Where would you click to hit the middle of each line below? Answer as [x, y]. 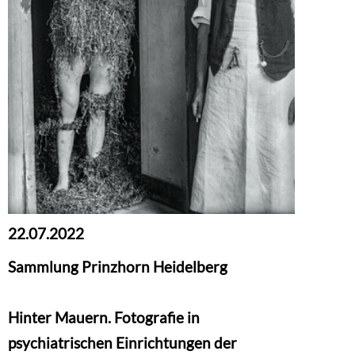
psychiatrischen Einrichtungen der [122, 343]
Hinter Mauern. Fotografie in [104, 318]
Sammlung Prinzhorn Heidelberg [118, 267]
